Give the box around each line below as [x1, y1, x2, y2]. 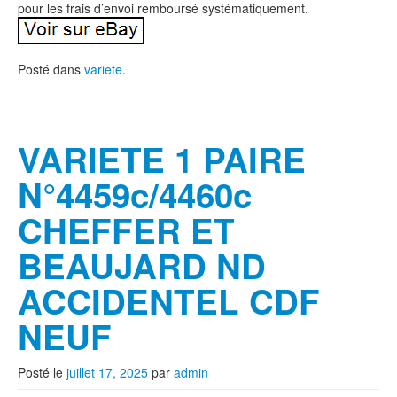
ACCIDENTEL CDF [18, 276, 320, 325]
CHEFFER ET [18, 206, 235, 254]
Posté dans [18, 60, 84, 78]
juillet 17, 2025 [66, 363, 148, 381]
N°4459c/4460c [18, 170, 252, 219]
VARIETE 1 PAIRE [18, 135, 306, 183]
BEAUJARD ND [18, 241, 266, 290]
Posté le [18, 363, 66, 381]
